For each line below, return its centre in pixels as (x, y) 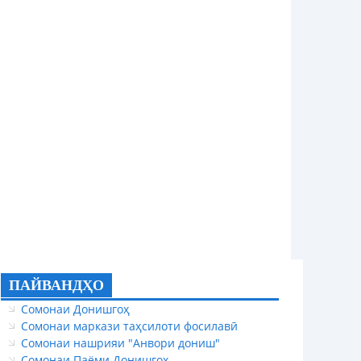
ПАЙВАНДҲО (56, 286)
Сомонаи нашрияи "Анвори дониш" (120, 343)
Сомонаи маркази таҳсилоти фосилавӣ (129, 326)
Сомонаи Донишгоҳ (75, 309)
